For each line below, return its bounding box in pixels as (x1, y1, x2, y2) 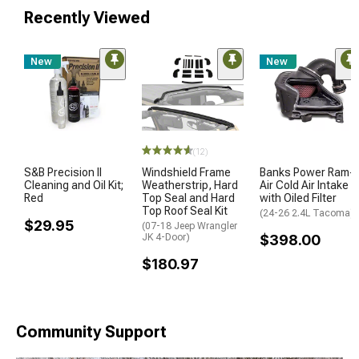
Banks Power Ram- (260, 165, 354, 179)
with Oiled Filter (260, 191, 337, 204)
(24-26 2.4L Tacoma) (260, 207, 354, 219)
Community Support (16, 321, 167, 341)
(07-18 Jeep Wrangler (142, 220, 237, 232)
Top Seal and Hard (142, 191, 235, 204)
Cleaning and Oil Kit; (24, 178, 123, 192)
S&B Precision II (24, 165, 102, 179)
